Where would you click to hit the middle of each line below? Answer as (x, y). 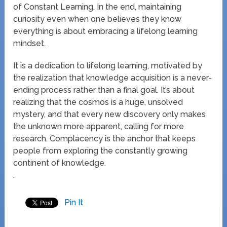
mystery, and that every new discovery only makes (110, 114)
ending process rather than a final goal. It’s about (104, 90)
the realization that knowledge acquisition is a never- (113, 78)
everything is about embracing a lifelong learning (106, 31)
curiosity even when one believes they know (98, 19)
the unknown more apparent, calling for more (99, 126)
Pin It (74, 202)
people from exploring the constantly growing (101, 150)
